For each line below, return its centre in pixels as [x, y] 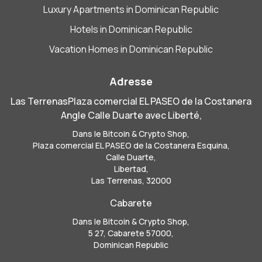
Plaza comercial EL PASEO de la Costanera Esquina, [131, 146]
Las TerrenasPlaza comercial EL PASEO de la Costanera [131, 101]
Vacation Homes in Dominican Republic [131, 49]
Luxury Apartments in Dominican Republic [131, 10]
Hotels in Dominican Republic [131, 30]
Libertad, [131, 169]
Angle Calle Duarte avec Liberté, [131, 116]
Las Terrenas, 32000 [131, 181]
